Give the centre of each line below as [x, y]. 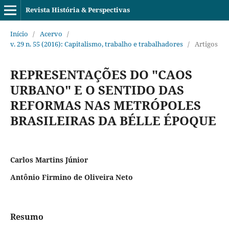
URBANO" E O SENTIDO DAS [97, 89]
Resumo [27, 216]
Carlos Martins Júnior [49, 159]
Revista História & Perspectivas [77, 10]
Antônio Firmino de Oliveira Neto [71, 177]
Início [19, 33]
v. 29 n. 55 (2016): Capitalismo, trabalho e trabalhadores [96, 44]
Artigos [206, 44]
